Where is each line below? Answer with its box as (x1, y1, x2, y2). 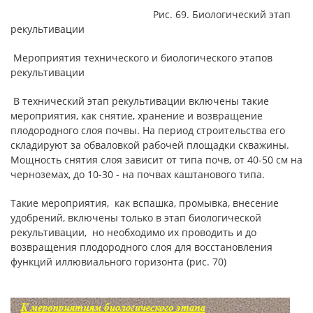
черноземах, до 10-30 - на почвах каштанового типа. (10, 167, 265, 181)
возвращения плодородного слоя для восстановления (10, 240, 272, 254)
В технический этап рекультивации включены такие (10, 94, 269, 108)
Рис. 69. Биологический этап (10, 7, 291, 21)
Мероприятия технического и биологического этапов (10, 50, 272, 64)
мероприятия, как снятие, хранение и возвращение (10, 108, 263, 122)
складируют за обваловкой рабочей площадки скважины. (10, 138, 289, 152)
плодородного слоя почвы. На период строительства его (10, 123, 285, 137)
